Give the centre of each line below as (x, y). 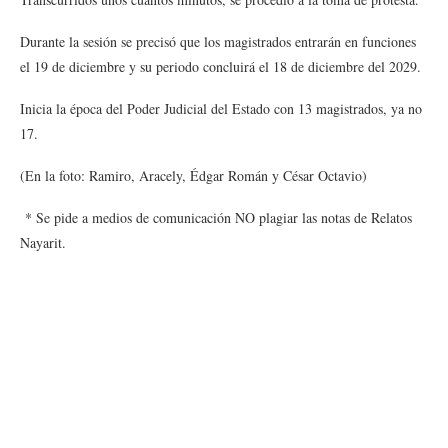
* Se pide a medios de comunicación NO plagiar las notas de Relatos (216, 217)
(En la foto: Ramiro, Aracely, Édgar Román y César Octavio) (193, 175)
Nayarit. (45, 242)
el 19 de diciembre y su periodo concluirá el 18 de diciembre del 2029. (220, 66)
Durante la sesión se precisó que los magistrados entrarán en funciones (218, 41)
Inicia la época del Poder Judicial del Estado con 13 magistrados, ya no (221, 108)
